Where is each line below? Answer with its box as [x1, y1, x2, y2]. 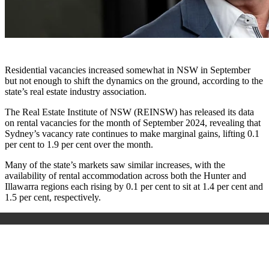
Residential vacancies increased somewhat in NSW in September [5, 65, 250, 76]
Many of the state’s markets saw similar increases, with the [5, 160, 225, 171]
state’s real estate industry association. [5, 86, 147, 97]
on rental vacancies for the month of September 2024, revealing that [5, 118, 261, 128]
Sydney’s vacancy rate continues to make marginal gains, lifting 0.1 [5, 128, 259, 139]
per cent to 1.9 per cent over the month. [5, 139, 153, 150]
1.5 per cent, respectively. [5, 192, 101, 203]
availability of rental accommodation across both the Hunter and [5, 171, 246, 181]
